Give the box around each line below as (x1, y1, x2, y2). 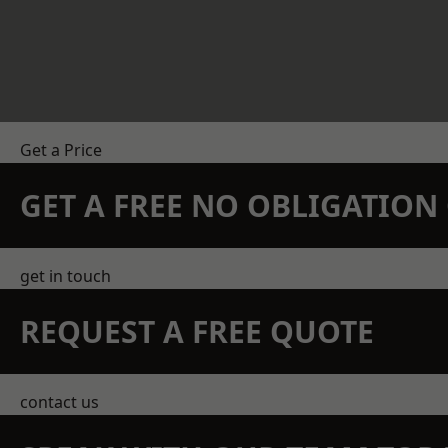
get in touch (20, 265, 111, 287)
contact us (20, 391, 99, 413)
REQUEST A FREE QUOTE (20, 311, 374, 352)
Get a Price (20, 139, 102, 161)
